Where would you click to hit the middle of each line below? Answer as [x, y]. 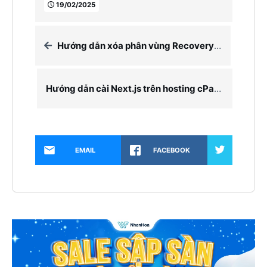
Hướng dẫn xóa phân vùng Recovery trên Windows [135, 45]
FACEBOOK [171, 150]
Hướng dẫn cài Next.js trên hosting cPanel [217, 88]
